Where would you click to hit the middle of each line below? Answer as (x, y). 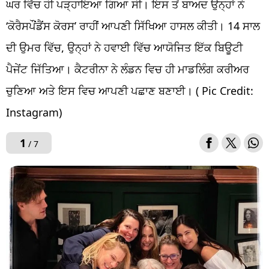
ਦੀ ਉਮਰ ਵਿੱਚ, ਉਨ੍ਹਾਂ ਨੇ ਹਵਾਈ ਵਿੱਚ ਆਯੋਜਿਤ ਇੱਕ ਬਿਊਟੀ (124, 47)
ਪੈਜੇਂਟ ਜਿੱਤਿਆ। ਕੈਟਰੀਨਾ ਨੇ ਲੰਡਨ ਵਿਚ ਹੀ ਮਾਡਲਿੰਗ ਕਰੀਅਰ (128, 69)
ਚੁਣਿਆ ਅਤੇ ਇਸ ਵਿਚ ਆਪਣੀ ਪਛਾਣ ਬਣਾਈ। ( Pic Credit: (130, 90)
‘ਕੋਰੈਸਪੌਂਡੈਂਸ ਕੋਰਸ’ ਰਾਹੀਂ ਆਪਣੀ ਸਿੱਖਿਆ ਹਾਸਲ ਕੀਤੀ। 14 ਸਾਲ (133, 26)
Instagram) (34, 112)
